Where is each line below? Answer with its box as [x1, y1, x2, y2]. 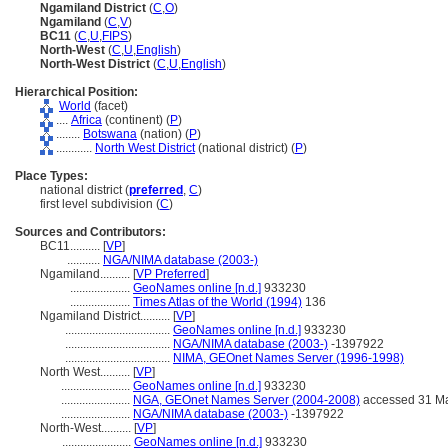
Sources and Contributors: [15, 225, 166, 239]
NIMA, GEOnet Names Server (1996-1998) [173, 351, 404, 365]
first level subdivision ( [40, 197, 160, 211]
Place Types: [15, 169, 88, 183]
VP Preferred [136, 267, 206, 281]
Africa [71, 113, 102, 127]
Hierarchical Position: [15, 85, 138, 99]
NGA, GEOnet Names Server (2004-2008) [133, 393, 360, 407]
